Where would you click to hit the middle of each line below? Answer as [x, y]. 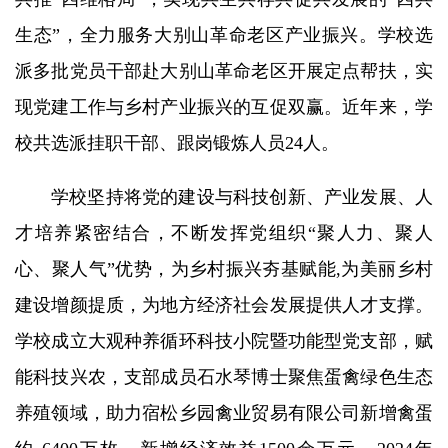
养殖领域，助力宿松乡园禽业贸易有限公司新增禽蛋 [224, 412]
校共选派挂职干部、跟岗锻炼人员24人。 [177, 142]
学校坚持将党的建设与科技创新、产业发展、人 [242, 196]
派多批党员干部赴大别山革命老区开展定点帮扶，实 [224, 70]
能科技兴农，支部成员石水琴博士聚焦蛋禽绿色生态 [224, 376]
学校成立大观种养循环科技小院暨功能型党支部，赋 [224, 340]
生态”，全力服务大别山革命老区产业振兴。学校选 [224, 34]
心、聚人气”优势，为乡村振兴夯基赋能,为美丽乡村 [224, 268]
